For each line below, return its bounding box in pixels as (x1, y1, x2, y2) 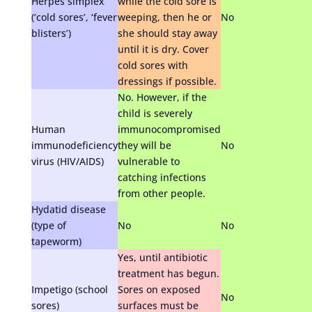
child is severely (117, 106, 192, 120)
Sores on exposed (117, 282, 201, 296)
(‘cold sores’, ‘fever (31, 10, 117, 24)
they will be (117, 138, 171, 152)
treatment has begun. (117, 266, 219, 280)
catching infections (117, 170, 206, 184)
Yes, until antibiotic (117, 250, 208, 264)
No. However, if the (117, 90, 207, 104)
